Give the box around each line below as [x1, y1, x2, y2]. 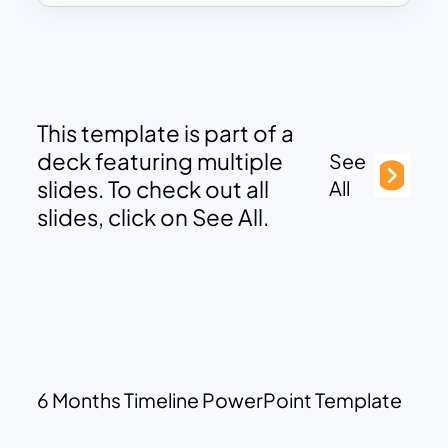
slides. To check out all [37, 174, 270, 203]
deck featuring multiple [37, 146, 284, 175]
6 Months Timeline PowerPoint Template [37, 387, 403, 412]
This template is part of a [37, 118, 295, 147]
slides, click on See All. [37, 202, 270, 231]
